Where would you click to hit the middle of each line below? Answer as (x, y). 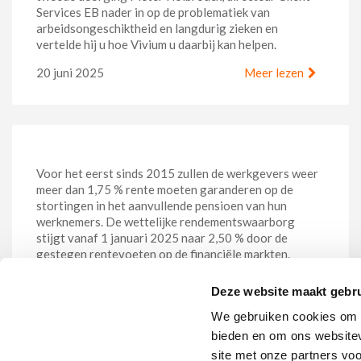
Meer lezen (274, 72)
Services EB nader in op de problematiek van (153, 12)
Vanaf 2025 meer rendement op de (150, 305)
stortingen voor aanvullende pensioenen (168, 325)
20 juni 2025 (70, 72)
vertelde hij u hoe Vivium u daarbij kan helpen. (156, 44)
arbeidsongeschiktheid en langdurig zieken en (157, 28)
